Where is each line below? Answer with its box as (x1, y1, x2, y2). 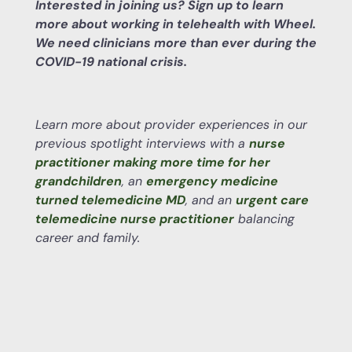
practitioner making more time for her (35, 153, 270, 170)
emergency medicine (145, 172, 278, 189)
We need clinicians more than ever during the (35, 34, 317, 51)
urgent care (235, 191, 309, 208)
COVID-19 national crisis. (35, 53, 187, 70)
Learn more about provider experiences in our (35, 115, 307, 133)
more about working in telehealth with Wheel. (35, 15, 316, 32)
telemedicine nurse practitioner (35, 210, 234, 227)
